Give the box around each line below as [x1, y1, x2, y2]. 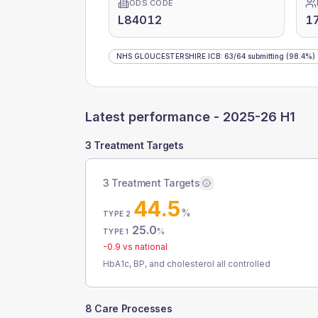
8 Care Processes [85, 302, 172, 314]
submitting [246, 52, 284, 60]
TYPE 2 [103, 209, 131, 218]
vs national [121, 241, 168, 252]
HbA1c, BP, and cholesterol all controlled [103, 258, 270, 269]
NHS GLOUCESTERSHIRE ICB [116, 52, 220, 60]
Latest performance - [85, 109, 223, 124]
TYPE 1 [103, 227, 129, 236]
